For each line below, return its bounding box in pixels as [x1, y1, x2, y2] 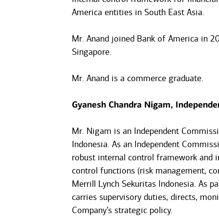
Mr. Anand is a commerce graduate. [71, 73, 203, 84]
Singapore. [71, 46, 111, 57]
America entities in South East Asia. [71, 7, 204, 18]
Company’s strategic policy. [71, 205, 173, 216]
